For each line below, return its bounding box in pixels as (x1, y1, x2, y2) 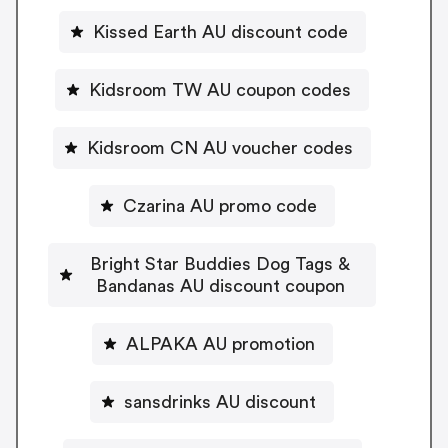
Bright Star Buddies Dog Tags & (90, 254, 350, 273)
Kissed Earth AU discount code (92, 22, 348, 41)
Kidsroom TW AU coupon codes (89, 80, 351, 99)
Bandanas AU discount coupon (95, 276, 345, 295)
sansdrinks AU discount (124, 392, 316, 411)
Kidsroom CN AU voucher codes (87, 138, 353, 157)
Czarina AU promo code (123, 196, 317, 215)
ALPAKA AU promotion (125, 334, 315, 353)
